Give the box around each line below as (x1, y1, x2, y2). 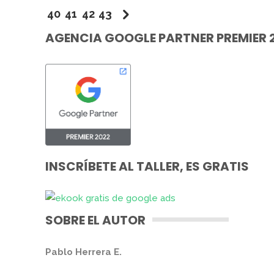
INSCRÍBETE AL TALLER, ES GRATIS (45, 158, 249, 175)
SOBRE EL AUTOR (45, 212, 146, 229)
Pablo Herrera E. (45, 246, 122, 257)
